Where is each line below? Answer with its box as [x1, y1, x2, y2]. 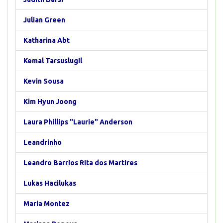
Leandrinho [23, 138, 62, 146]
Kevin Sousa [23, 77, 64, 85]
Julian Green [23, 16, 65, 24]
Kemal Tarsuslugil [23, 57, 82, 65]
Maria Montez [23, 200, 70, 208]
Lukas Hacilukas [23, 179, 76, 187]
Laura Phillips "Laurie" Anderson [23, 118, 132, 126]
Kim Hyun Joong [23, 98, 77, 106]
